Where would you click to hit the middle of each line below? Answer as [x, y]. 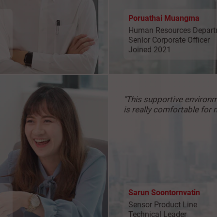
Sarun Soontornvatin [164, 192]
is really [138, 109]
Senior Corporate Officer [169, 40]
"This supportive [154, 99]
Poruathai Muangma [164, 18]
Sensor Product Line [163, 204]
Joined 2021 [150, 49]
